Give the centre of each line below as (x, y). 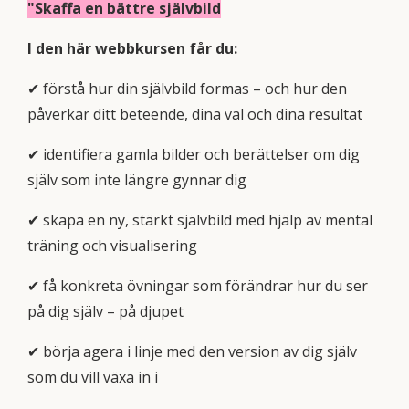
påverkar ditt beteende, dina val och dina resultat (195, 114)
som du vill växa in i (93, 377)
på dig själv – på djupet (105, 311)
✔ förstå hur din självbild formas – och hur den (187, 88)
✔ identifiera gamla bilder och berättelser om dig (194, 154)
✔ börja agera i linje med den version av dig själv (192, 351)
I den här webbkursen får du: (132, 48)
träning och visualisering (112, 245)
